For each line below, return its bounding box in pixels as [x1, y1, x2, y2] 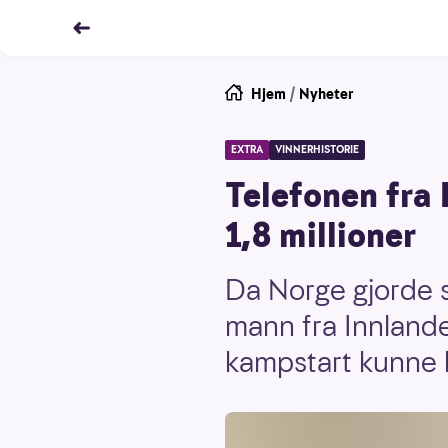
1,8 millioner [225, 213, 416, 259]
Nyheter [299, 84, 354, 104]
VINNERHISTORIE [275, 142, 359, 157]
